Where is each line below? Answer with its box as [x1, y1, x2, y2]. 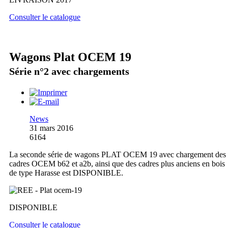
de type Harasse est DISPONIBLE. [9, 168, 123, 177]
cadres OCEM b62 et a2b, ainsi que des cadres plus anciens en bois [9, 159, 225, 168]
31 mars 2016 [30, 123, 73, 132]
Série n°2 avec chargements [9, 65, 129, 77]
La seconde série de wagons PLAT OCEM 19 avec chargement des [9, 150, 226, 159]
